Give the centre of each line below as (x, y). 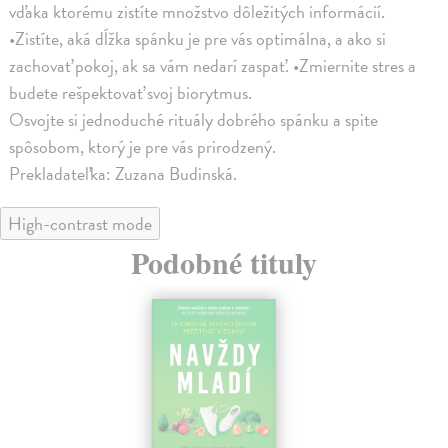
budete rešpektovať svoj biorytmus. (131, 92)
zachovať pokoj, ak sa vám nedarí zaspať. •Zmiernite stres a (213, 65)
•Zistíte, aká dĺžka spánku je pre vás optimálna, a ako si (198, 38)
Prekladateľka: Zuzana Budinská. (123, 173)
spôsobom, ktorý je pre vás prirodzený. (143, 146)
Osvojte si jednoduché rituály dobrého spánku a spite (194, 119)
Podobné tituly (224, 261)
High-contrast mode (80, 223)
